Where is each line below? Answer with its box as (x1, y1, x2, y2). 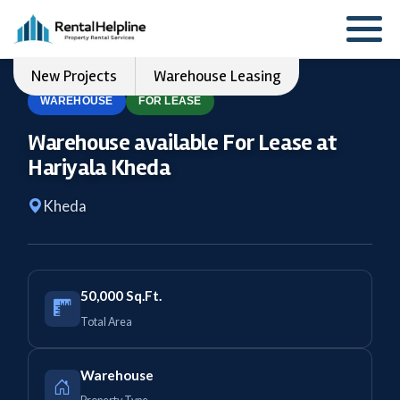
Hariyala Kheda (28, 154, 171, 183)
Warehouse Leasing (154, 66, 281, 87)
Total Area (79, 314, 132, 329)
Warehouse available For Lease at (28, 129, 337, 158)
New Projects (31, 66, 117, 87)
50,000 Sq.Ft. (79, 287, 162, 304)
